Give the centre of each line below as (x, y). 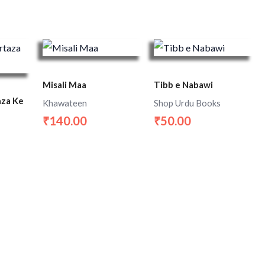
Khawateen (65, 103)
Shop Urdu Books (187, 103)
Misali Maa (65, 85)
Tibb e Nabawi (183, 85)
